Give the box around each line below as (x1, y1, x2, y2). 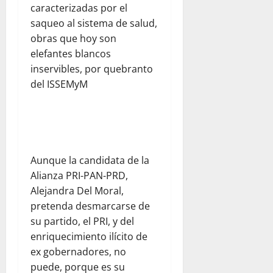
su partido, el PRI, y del (30, 214, 134, 229)
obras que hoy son (30, 32, 116, 46)
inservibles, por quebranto (30, 62, 153, 76)
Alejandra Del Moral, (30, 184, 124, 198)
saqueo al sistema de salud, (30, 16, 157, 30)
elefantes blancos (30, 47, 111, 61)
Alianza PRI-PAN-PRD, (30, 169, 128, 183)
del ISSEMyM (30, 77, 88, 91)
